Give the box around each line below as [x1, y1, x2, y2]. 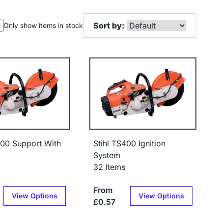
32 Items [93, 162, 126, 172]
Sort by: [93, 21, 125, 30]
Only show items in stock [3, 21, 83, 29]
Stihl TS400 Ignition [93, 138, 166, 149]
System [93, 150, 121, 161]
